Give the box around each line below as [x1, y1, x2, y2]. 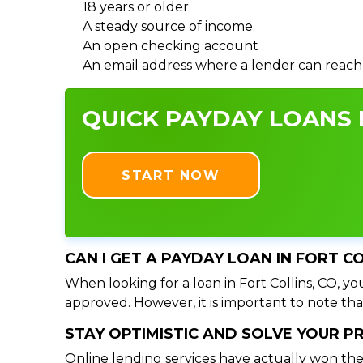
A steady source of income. [83, 18, 255, 34]
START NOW [122, 167, 220, 183]
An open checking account [83, 37, 258, 53]
